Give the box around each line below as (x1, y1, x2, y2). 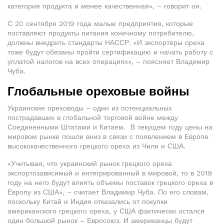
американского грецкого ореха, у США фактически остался (7, 207, 204, 215)
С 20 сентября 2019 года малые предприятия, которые (7, 19, 193, 27)
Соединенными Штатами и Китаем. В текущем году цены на (7, 123, 212, 131)
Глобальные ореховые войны (7, 84, 189, 98)
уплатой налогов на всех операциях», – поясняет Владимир (7, 57, 209, 65)
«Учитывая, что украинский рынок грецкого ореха (7, 159, 172, 167)
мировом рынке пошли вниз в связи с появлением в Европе (7, 132, 208, 140)
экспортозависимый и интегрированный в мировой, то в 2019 (7, 169, 212, 177)
